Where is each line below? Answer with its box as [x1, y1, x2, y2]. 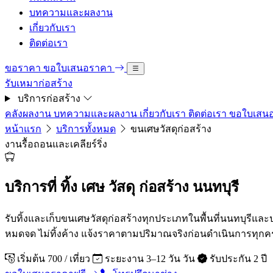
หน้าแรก [5, 124, 41, 134]
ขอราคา [5, 63, 43, 73]
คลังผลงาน [5, 108, 54, 119]
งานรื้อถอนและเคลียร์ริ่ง [5, 139, 107, 149]
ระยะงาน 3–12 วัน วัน [102, 253, 197, 264]
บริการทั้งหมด [56, 124, 116, 134]
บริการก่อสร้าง [17, 93, 80, 104]
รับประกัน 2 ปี [207, 253, 267, 264]
